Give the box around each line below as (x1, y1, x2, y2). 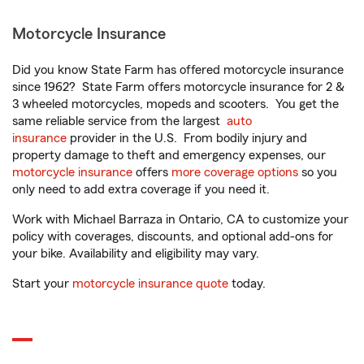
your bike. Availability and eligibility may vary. (12, 247, 259, 260)
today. (228, 277, 266, 290)
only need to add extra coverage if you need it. (12, 183, 273, 196)
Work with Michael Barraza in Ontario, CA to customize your (12, 213, 349, 226)
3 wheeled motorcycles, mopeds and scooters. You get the (12, 97, 339, 110)
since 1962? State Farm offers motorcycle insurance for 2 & (12, 80, 344, 93)
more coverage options (171, 166, 298, 179)
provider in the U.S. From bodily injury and (67, 132, 307, 145)
